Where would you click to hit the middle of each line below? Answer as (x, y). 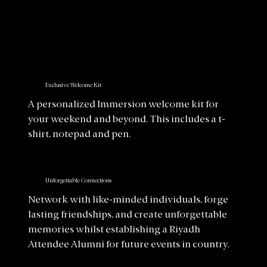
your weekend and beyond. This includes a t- (127, 119)
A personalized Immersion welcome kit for (124, 105)
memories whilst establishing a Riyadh (114, 230)
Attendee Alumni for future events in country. (129, 245)
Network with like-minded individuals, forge (128, 200)
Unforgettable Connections (78, 181)
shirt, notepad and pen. (80, 134)
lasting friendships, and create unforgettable (128, 215)
